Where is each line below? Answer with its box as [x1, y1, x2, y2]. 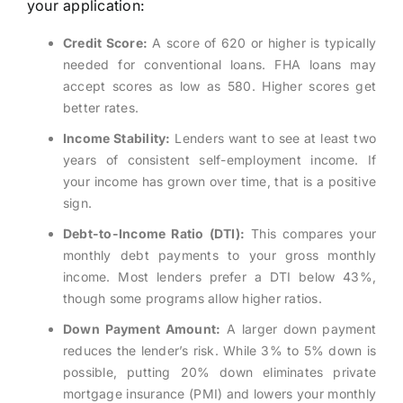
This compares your [245, 226, 377, 242]
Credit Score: [62, 35, 148, 51]
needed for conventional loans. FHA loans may [62, 57, 377, 73]
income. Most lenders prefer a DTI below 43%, [62, 269, 377, 285]
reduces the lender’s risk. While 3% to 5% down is [62, 343, 377, 359]
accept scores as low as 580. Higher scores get [62, 78, 377, 94]
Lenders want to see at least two [170, 130, 377, 147]
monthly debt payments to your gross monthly [62, 247, 377, 264]
